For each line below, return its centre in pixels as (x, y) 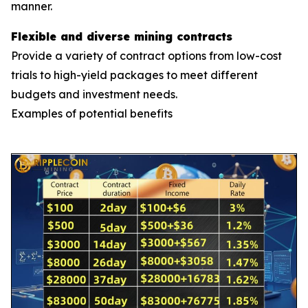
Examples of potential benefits (92, 114)
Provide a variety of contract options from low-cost (146, 56)
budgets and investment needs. (94, 95)
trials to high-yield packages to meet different (134, 75)
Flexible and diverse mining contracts (122, 37)
